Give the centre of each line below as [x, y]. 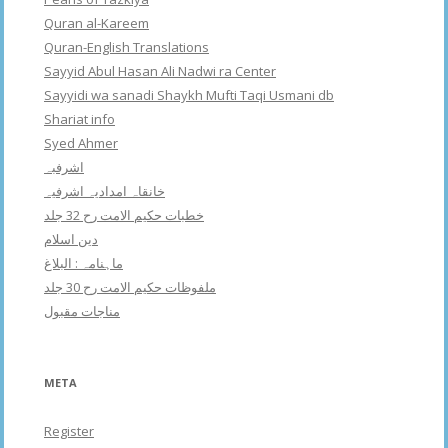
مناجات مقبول [82, 311]
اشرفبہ [64, 167]
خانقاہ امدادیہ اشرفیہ [104, 191]
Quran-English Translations [126, 47]
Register [69, 431]
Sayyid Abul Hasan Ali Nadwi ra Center [160, 71]
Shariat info [79, 119]
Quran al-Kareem [96, 23]
